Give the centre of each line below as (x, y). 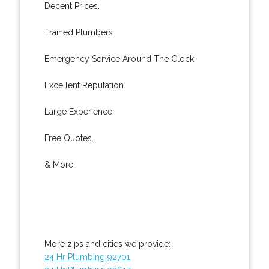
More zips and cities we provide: (107, 243)
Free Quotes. (69, 138)
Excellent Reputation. (85, 85)
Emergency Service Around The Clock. (120, 59)
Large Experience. (79, 111)
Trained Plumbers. (79, 32)
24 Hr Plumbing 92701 (87, 257)
